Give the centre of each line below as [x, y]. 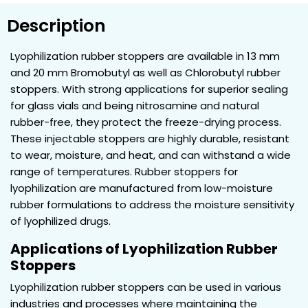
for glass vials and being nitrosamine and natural [135, 105]
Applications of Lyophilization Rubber [144, 249]
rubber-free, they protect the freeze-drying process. [146, 122]
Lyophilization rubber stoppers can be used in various [146, 287]
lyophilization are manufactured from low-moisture [142, 188]
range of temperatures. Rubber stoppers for [124, 171]
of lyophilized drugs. [60, 221]
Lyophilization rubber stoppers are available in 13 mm [145, 56]
